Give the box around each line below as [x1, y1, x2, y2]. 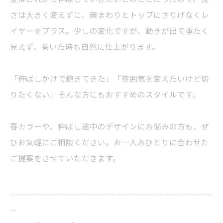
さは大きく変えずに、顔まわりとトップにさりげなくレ [10, 9, 209, 20]
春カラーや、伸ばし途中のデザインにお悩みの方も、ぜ [10, 120, 209, 131]
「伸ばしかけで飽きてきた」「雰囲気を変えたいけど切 [10, 73, 209, 84]
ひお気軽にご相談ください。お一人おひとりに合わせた [10, 136, 209, 147]
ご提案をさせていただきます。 [10, 152, 120, 163]
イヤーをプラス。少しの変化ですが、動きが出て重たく [10, 25, 209, 36]
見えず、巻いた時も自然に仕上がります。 [10, 41, 160, 52]
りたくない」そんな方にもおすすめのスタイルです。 [10, 89, 200, 100]
